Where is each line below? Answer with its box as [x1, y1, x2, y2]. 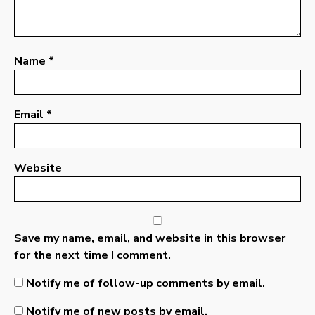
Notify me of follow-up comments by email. [26, 276, 265, 292]
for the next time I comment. [14, 247, 171, 264]
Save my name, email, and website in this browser [14, 231, 285, 247]
